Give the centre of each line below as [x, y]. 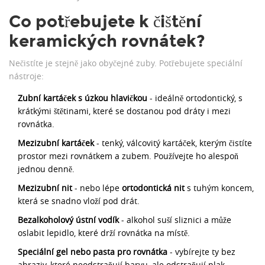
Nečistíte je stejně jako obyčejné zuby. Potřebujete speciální [126, 63]
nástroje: [26, 76]
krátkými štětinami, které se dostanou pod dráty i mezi [124, 111]
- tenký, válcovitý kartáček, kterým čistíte [173, 143]
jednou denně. [46, 169]
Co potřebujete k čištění [105, 22]
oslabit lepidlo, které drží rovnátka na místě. [104, 233]
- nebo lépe [97, 188]
